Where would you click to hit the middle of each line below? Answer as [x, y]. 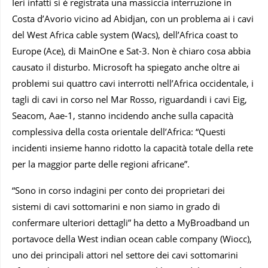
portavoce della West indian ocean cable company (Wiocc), [132, 238]
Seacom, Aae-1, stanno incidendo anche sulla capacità [123, 115]
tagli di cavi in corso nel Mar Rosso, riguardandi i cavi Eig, [130, 99]
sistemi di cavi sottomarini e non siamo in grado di [116, 206]
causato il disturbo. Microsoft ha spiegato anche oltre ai [126, 67]
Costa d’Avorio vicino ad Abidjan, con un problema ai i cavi [133, 18]
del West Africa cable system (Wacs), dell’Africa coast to [125, 34]
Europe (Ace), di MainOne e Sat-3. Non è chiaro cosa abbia [131, 51]
